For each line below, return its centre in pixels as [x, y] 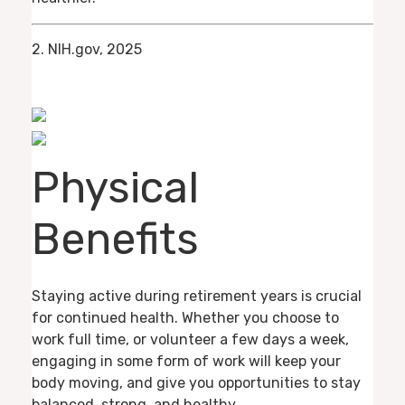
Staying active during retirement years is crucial [197, 296]
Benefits [115, 239]
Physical [115, 187]
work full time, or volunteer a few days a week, [190, 339]
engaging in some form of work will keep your [186, 361]
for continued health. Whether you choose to [185, 317]
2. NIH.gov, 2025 [87, 49]
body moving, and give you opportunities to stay [196, 382]
